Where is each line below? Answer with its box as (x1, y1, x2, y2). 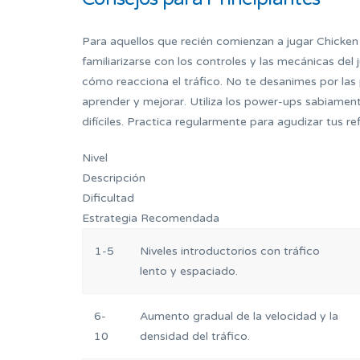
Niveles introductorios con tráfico (140, 244, 320, 259)
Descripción (82, 171, 145, 186)
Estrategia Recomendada (82, 211, 219, 226)
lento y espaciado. (140, 264, 238, 279)
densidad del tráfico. (140, 329, 250, 344)
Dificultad (82, 191, 134, 206)
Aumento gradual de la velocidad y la (140, 309, 338, 324)
